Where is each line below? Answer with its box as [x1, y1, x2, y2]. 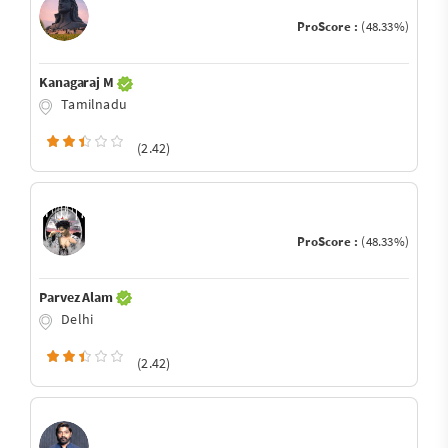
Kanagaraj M [39, 73, 117, 91]
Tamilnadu [58, 95, 127, 113]
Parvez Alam [39, 287, 116, 306]
